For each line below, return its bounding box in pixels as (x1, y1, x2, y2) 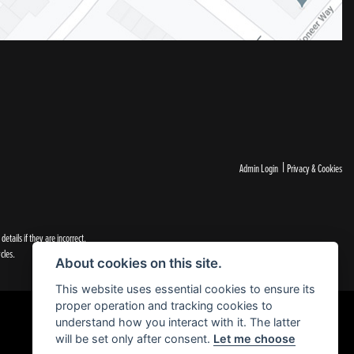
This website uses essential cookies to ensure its (55, 282, 315, 296)
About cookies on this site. (55, 255, 222, 272)
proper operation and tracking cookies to (55, 299, 273, 312)
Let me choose (213, 332, 296, 345)
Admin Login (239, 160, 278, 176)
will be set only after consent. (55, 332, 213, 345)
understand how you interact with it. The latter (55, 315, 300, 329)
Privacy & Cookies (287, 160, 342, 176)
